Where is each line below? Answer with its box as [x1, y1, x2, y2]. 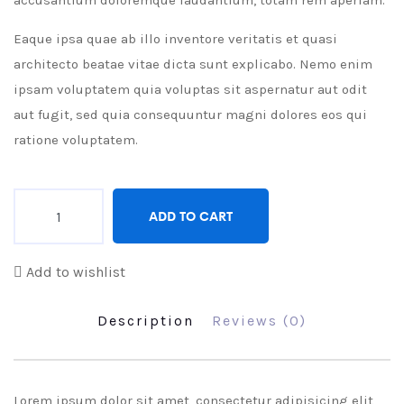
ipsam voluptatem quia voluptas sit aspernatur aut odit [14, 81, 367, 98]
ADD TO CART [149, 207, 233, 225]
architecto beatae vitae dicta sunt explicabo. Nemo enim [14, 56, 372, 73]
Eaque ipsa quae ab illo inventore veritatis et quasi [14, 31, 337, 48]
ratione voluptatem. [14, 132, 138, 149]
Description [97, 312, 194, 330]
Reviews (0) [212, 312, 307, 330]
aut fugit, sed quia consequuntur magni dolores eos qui [14, 106, 367, 124]
